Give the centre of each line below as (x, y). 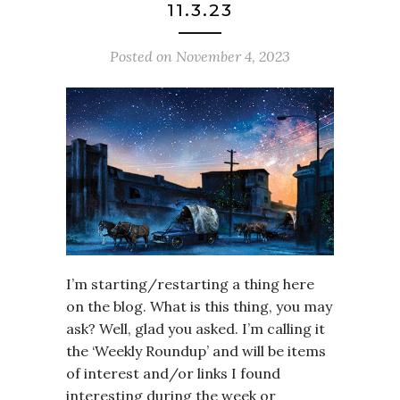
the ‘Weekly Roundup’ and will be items (196, 350)
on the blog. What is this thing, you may (199, 306)
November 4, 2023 (233, 56)
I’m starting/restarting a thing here (190, 283)
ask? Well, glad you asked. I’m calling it (196, 328)
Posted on (143, 56)
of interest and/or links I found (173, 373)
